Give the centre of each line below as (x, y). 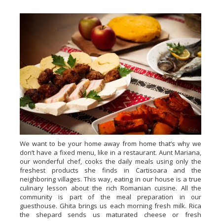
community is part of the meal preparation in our (110, 197)
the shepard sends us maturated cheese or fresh (110, 214)
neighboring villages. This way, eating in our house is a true (110, 179)
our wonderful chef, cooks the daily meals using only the (110, 161)
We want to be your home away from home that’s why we (110, 143)
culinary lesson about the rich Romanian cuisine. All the (110, 188)
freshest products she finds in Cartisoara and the (110, 170)
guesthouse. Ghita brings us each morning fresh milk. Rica (110, 205)
